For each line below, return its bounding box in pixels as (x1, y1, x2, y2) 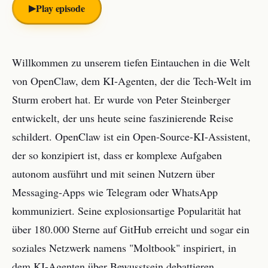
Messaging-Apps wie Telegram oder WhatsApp (12, 185, 218, 199)
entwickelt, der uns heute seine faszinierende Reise (12, 111, 233, 125)
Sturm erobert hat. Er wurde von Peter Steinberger (12, 92, 230, 106)
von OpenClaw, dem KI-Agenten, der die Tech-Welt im (12, 74, 251, 88)
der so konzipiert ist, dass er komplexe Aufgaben (12, 148, 222, 162)
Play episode (35, 1, 85, 15)
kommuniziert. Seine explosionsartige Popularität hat (12, 203, 241, 218)
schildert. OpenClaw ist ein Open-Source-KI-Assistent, (12, 129, 251, 144)
